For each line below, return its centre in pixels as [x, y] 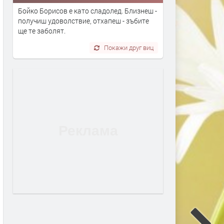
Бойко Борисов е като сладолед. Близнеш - [87, 11]
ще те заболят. [42, 31]
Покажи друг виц [129, 48]
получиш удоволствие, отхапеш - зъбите [83, 21]
